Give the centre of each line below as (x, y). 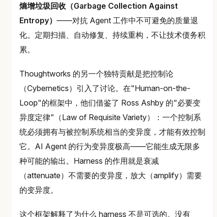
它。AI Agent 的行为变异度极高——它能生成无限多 (110, 147)
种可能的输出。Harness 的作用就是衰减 (89, 161)
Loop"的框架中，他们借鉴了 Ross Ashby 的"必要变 (110, 103)
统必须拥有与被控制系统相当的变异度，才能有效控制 (112, 132)
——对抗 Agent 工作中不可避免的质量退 (127, 21)
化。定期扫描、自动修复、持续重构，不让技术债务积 (112, 35)
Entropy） (38, 21)
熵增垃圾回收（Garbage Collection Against (99, 6)
